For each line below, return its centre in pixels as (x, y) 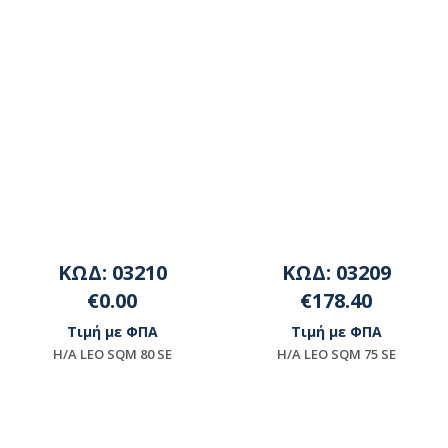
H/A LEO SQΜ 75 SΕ (336, 353)
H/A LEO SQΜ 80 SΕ (112, 353)
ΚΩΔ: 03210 (112, 272)
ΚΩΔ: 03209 (336, 272)
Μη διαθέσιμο (122, 407)
